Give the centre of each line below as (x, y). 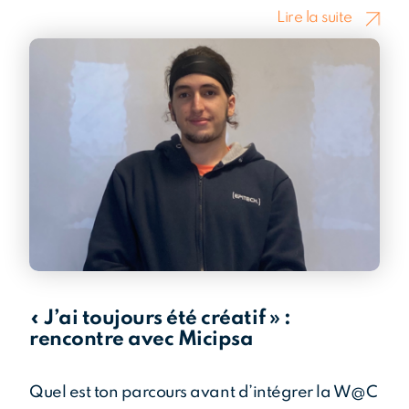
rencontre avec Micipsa (142, 339)
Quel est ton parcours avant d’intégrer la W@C (204, 392)
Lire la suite (315, 18)
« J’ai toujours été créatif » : (160, 318)
